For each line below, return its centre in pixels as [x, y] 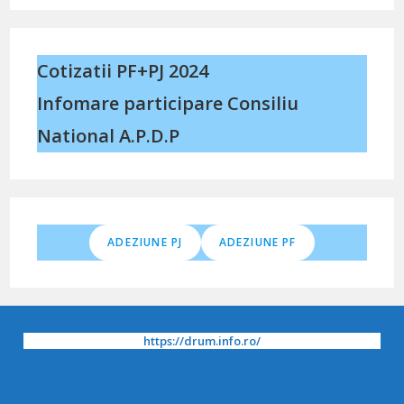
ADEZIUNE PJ [145, 242]
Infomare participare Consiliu [168, 103]
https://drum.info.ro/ [202, 340]
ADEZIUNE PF [257, 242]
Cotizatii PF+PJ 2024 [123, 70]
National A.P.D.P [109, 135]
